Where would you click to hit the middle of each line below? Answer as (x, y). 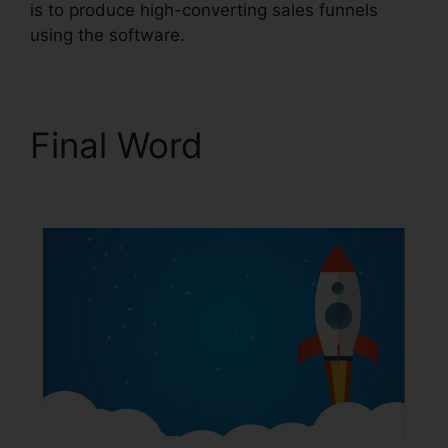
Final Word (121, 145)
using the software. (107, 35)
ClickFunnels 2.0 (164, 187)
